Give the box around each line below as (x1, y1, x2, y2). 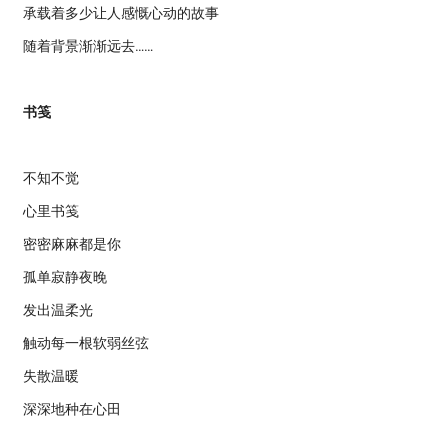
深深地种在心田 (23, 401, 121, 417)
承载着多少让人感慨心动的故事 (23, 5, 219, 21)
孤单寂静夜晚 (23, 269, 107, 285)
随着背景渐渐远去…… (23, 38, 153, 54)
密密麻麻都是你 (23, 236, 121, 252)
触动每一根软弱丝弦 (23, 335, 149, 351)
